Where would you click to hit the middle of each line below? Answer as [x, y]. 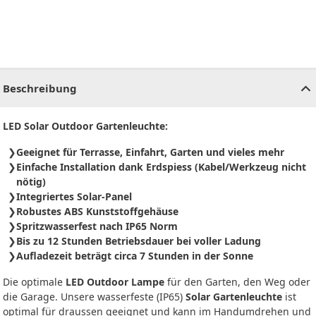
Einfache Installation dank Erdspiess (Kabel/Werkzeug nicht [161, 167]
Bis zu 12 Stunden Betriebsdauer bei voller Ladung [139, 241]
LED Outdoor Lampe [115, 282]
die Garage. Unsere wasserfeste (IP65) [94, 297]
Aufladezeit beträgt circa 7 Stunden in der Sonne [135, 256]
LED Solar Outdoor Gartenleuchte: [85, 126]
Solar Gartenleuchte [234, 297]
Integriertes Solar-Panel [74, 197]
